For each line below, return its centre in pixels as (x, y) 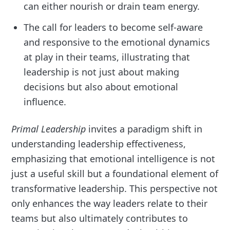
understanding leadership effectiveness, (99, 144)
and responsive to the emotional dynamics (117, 42)
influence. (45, 102)
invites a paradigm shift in (144, 129)
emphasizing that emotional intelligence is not (113, 159)
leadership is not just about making (102, 72)
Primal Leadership (49, 129)
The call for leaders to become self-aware (113, 27)
